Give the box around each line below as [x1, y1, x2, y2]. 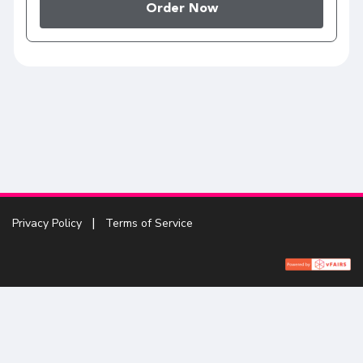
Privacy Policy [12, 216, 82, 231]
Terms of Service [105, 216, 193, 231]
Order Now [145, 2, 218, 15]
